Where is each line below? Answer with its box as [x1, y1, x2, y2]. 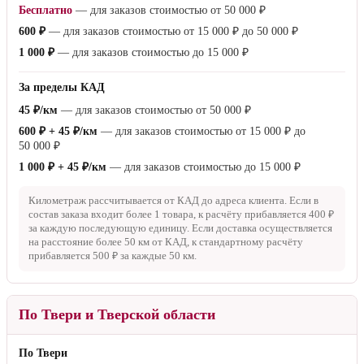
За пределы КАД [19, 81, 105, 94]
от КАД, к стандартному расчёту [149, 236, 303, 249]
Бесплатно [19, 4, 72, 17]
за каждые [118, 250, 169, 262]
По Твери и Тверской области [19, 306, 215, 323]
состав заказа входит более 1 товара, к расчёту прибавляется [28, 209, 309, 221]
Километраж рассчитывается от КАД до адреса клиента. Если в [28, 195, 318, 207]
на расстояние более [28, 236, 124, 249]
